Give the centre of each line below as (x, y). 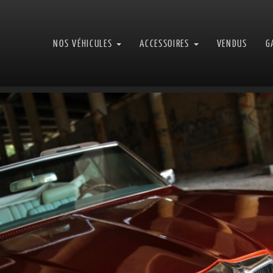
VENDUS (232, 43)
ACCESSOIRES (166, 43)
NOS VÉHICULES (84, 43)
